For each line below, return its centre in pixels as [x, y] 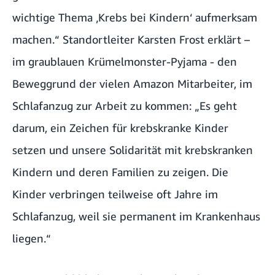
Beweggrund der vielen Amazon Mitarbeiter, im [132, 84]
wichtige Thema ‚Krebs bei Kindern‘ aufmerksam [135, 17]
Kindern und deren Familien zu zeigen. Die [120, 172]
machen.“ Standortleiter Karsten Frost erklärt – [131, 40]
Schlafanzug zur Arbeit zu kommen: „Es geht [125, 106]
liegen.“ [32, 238]
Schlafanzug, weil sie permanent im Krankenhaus [136, 216]
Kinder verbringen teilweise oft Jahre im [115, 194]
